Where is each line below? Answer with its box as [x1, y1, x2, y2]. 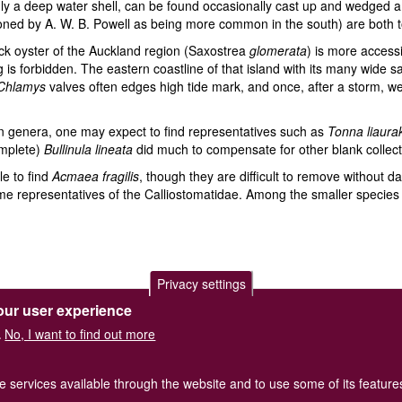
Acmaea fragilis [52, 167, 139, 185]
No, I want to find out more [4, 325, 156, 343]
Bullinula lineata [44, 140, 133, 158]
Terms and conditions [165, 320, 287, 338]
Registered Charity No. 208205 [113, 338, 289, 356]
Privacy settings [156, 275, 246, 293]
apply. [287, 320, 328, 338]
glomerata [249, 41, 307, 59]
